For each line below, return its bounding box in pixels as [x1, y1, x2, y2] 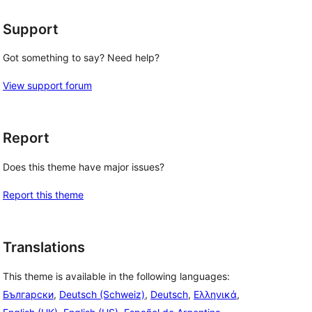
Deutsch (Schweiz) [59, 288, 145, 300]
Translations [3, 239, 85, 256]
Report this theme [3, 189, 84, 201]
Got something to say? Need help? [3, 52, 159, 64]
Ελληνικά [194, 288, 237, 300]
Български [3, 288, 54, 300]
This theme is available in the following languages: [3, 270, 230, 282]
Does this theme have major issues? [3, 161, 164, 173]
